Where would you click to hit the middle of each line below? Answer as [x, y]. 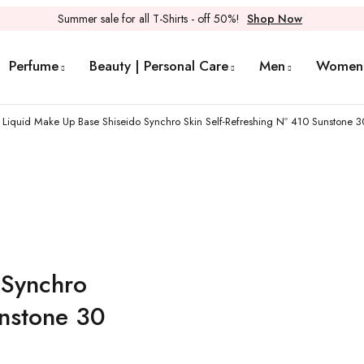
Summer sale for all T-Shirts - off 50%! [150, 19]
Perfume [34, 66]
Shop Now [275, 19]
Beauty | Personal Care [159, 66]
